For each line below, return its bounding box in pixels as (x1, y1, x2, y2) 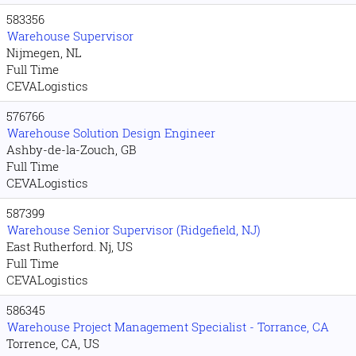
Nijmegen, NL (6, 44, 82, 60)
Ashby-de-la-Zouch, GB (6, 141, 137, 157)
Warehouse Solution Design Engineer (7, 125, 215, 141)
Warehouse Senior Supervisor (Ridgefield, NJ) (7, 222, 261, 238)
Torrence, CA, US (6, 335, 99, 351)
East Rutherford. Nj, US (6, 238, 133, 254)
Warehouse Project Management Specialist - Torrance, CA (7, 319, 329, 335)
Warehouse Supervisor (7, 28, 133, 44)
